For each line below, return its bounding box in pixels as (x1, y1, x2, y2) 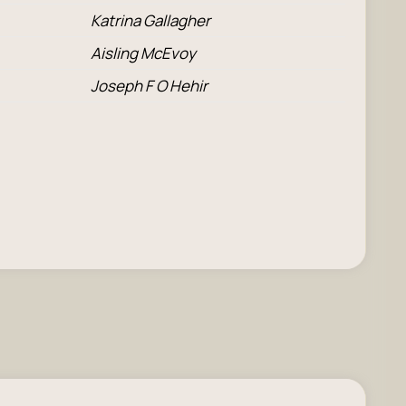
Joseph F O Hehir (90, 75, 208, 96)
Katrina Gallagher (90, 10, 210, 31)
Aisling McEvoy (90, 43, 196, 63)
